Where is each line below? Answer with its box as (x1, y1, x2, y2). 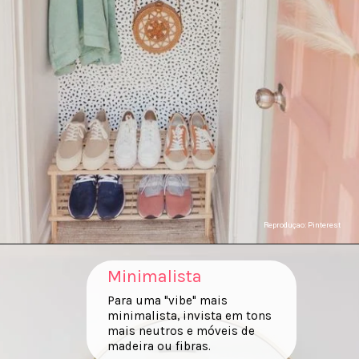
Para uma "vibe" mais (107, 293, 228, 309)
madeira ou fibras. (107, 339, 211, 354)
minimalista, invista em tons (107, 309, 272, 324)
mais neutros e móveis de (107, 324, 255, 339)
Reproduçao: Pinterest (264, 220, 341, 230)
